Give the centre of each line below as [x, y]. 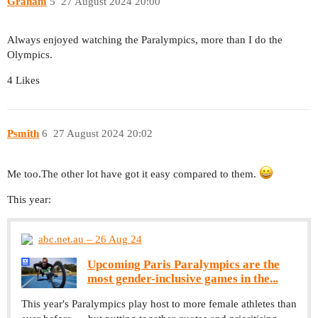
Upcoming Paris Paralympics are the [183, 264]
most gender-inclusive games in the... [182, 278]
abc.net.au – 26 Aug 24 [90, 239]
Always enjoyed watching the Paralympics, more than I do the [145, 40]
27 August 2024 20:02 [103, 133]
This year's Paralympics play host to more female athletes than [159, 303]
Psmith [23, 133]
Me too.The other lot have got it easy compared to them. [133, 174]
